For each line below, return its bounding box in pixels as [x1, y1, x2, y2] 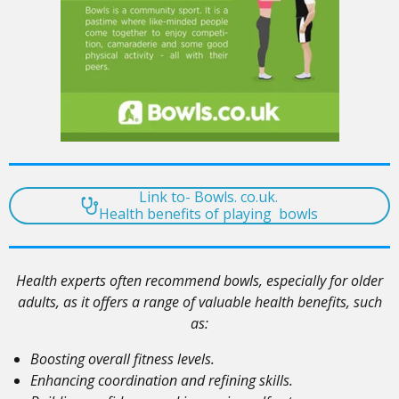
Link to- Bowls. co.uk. [139, 187, 278, 208]
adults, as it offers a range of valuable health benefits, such [17, 292, 382, 313]
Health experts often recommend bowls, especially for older [16, 271, 383, 291]
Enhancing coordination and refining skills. [30, 370, 293, 391]
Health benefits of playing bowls [99, 204, 318, 224]
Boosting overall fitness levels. [30, 349, 215, 370]
